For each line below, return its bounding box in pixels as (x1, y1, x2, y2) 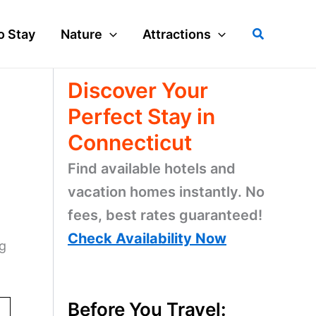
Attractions (142, 26, 212, 42)
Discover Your (68, 78, 208, 103)
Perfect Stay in (68, 104, 215, 129)
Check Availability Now (68, 230, 226, 247)
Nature (61, 26, 103, 42)
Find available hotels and (68, 160, 236, 177)
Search (251, 24, 293, 39)
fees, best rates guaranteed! (68, 207, 262, 224)
